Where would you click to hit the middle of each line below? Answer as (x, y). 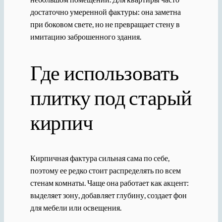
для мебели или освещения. (76, 207)
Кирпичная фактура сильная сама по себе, (100, 158)
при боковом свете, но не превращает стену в (105, 24)
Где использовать (104, 72)
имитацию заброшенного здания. (85, 36)
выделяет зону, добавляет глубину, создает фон (108, 195)
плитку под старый (111, 97)
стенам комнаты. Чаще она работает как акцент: (109, 182)
